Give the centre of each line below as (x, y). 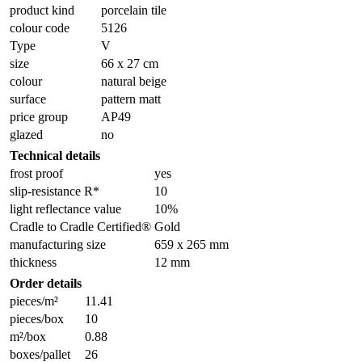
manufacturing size (58, 244)
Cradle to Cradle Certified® (80, 226)
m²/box (28, 336)
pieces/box (37, 318)
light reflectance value (65, 208)
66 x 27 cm (130, 63)
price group (39, 116)
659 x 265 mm (192, 244)
